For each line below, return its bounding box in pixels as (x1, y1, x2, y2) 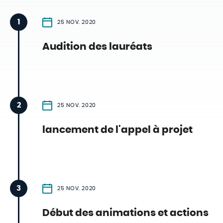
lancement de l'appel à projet (42, 125, 193, 135)
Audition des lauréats (42, 42, 152, 52)
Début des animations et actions (42, 208, 209, 218)
